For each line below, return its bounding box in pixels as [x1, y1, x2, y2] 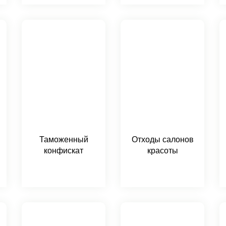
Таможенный [39, 135, 88, 144]
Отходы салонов [131, 135, 194, 144]
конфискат [44, 146, 83, 155]
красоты [147, 146, 178, 155]
